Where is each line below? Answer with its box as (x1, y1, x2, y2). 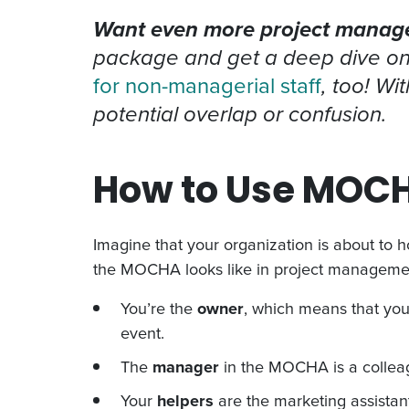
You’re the (121, 295, 197, 320)
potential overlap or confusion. (93, 97, 387, 131)
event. (121, 320, 164, 345)
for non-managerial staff (93, 68, 321, 102)
